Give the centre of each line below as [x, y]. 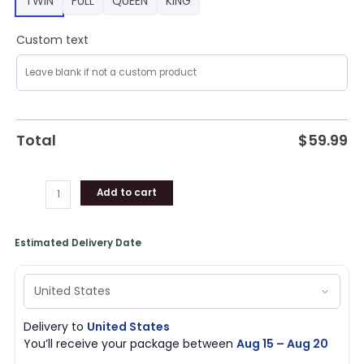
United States [129, 326]
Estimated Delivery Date [78, 243]
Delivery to [56, 326]
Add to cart [127, 192]
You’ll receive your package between [130, 343]
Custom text [53, 39]
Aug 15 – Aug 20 [283, 343]
